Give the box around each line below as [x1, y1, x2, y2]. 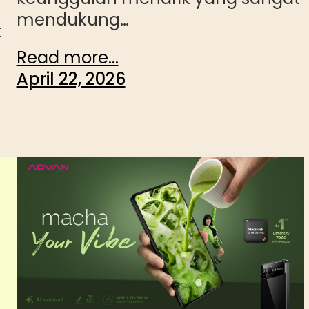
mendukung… [16, 8, 129, 32]
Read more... [16, 46, 119, 70]
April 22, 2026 [16, 68, 126, 91]
